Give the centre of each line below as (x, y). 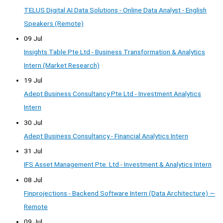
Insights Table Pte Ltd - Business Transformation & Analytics (114, 52)
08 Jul (33, 179)
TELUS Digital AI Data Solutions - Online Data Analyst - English (115, 10)
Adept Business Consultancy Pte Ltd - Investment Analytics (112, 94)
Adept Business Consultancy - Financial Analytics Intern (106, 136)
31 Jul (33, 151)
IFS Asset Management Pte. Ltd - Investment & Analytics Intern (118, 165)
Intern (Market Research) (62, 65)
